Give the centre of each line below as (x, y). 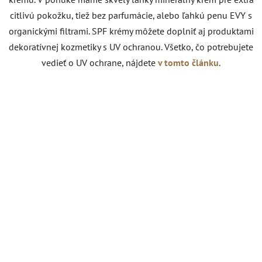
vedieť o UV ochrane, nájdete (99, 62)
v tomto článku (188, 62)
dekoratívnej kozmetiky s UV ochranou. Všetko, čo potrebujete (131, 46)
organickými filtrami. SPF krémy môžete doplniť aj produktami (131, 31)
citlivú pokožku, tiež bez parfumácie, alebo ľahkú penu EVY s (131, 15)
